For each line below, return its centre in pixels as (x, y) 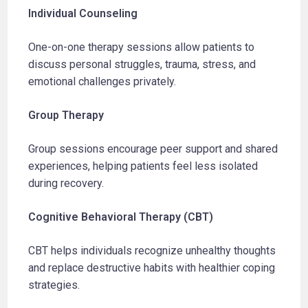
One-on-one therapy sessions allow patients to (142, 47)
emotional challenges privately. (102, 81)
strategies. (54, 285)
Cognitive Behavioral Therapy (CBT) (121, 217)
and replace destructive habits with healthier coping (152, 267)
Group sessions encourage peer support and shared (153, 148)
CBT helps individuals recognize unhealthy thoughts (152, 250)
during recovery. (66, 183)
